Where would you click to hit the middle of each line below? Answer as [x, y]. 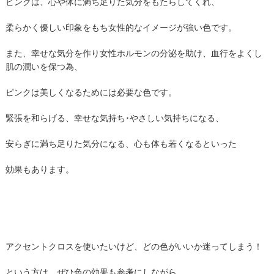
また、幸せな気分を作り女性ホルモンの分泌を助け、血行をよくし [134, 53]
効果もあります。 [39, 169]
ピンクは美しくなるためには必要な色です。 [91, 92]
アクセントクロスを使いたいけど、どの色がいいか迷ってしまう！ [134, 246]
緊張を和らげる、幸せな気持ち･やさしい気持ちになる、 [114, 118]
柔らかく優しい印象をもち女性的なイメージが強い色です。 [121, 28]
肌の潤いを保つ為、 [44, 67]
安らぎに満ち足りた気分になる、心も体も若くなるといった [121, 144]
